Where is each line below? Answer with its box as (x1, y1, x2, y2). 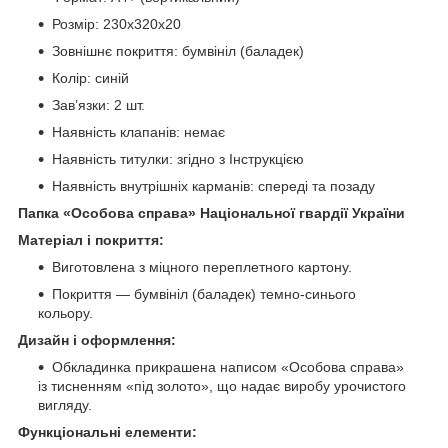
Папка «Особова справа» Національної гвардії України (18, 204, 405, 221)
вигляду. (38, 396, 92, 413)
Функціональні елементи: (18, 423, 197, 440)
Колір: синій (52, 69, 129, 86)
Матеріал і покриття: (18, 231, 164, 248)
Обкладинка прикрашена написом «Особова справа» (52, 358, 404, 375)
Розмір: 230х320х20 (52, 15, 181, 32)
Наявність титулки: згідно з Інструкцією (52, 150, 304, 167)
